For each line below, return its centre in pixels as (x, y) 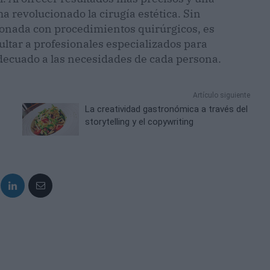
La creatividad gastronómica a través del (167, 109)
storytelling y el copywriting (140, 122)
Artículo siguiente (221, 96)
